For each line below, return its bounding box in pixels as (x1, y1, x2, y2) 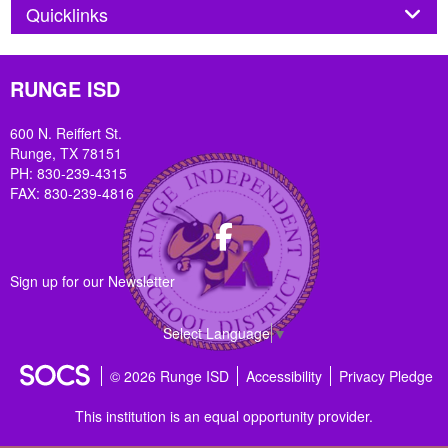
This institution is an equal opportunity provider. (75, 406, 373, 427)
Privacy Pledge (339, 366, 433, 387)
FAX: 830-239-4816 (10, 183, 134, 204)
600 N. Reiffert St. (10, 123, 122, 144)
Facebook (240, 222, 304, 243)
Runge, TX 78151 (10, 143, 122, 164)
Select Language (162, 323, 270, 344)
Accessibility (246, 366, 322, 387)
